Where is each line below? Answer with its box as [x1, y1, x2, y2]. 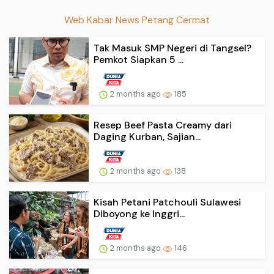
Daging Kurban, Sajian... [94, 130, 201, 144]
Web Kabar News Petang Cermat [64, 13, 210, 27]
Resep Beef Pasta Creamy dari [94, 119, 232, 132]
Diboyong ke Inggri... [94, 207, 185, 220]
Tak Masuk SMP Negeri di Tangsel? [94, 42, 251, 55]
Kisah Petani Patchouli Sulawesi [94, 196, 241, 209]
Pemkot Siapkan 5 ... [94, 53, 183, 67]
